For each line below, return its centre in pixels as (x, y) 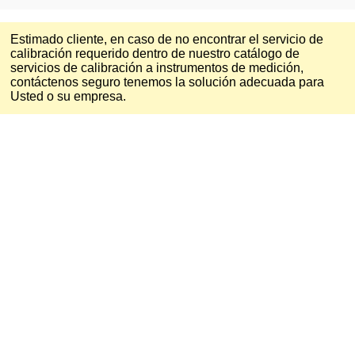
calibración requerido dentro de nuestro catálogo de (155, 54)
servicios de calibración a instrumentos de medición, (157, 68)
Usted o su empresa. (68, 97)
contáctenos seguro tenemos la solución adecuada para (167, 82)
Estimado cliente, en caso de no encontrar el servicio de (167, 40)
